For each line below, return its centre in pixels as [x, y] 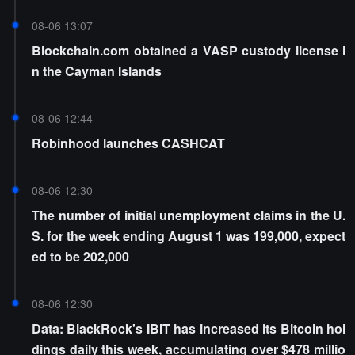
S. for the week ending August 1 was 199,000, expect [189, 236]
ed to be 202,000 [80, 256]
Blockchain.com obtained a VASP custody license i [189, 50]
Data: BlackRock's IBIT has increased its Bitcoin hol [189, 328]
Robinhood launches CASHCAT [128, 143]
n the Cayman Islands [97, 71]
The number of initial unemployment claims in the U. [189, 215]
